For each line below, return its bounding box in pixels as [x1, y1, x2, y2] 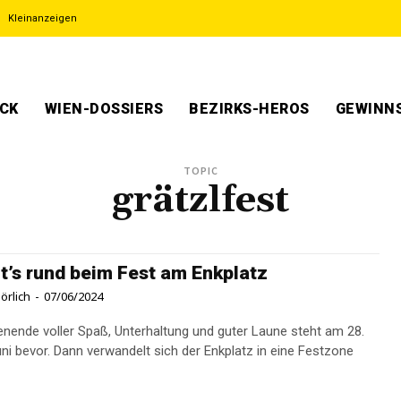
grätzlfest [112, 177, 289, 224]
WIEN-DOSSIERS [44, 100, 163, 117]
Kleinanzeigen [8, 13, 77, 24]
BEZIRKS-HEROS [189, 100, 310, 117]
